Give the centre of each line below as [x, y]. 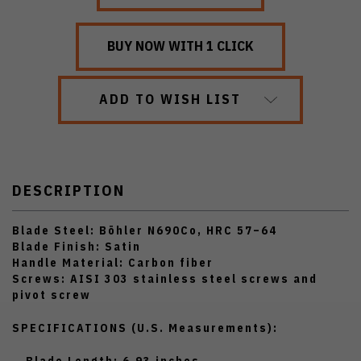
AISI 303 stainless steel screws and [192, 278]
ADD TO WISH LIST [170, 99]
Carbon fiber [169, 262]
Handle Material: [68, 262]
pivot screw [52, 295]
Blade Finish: [56, 246]
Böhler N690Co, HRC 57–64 [186, 230]
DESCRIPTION [68, 190]
